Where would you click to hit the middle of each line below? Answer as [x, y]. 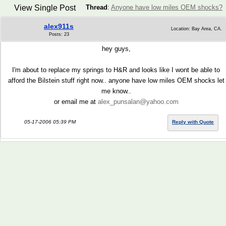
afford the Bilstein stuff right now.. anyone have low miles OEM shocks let [116, 80]
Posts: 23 [59, 34]
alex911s [59, 26]
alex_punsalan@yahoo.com [138, 102]
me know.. [116, 91]
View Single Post [45, 8]
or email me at [76, 102]
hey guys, [116, 49]
